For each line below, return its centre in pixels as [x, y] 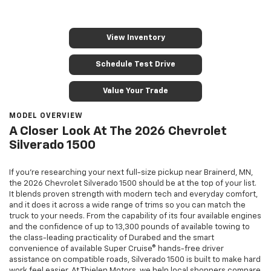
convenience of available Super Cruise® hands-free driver [116, 249]
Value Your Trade [135, 91]
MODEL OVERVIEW [46, 116]
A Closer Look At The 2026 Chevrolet [118, 132]
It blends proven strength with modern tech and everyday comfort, [133, 195]
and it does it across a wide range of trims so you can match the [127, 206]
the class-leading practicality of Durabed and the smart [112, 238]
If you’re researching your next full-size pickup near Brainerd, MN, [131, 173]
